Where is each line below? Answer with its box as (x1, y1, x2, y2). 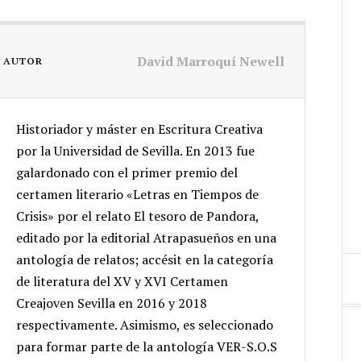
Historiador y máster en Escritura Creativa (15, 120, 263, 138)
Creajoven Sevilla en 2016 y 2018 (15, 294, 207, 312)
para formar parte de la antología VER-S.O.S (15, 338, 277, 355)
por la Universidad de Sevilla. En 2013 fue (15, 142, 255, 160)
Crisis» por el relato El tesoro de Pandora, (15, 207, 259, 225)
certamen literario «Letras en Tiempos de (15, 185, 259, 203)
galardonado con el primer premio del (15, 164, 238, 181)
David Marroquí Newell (136, 52, 284, 70)
